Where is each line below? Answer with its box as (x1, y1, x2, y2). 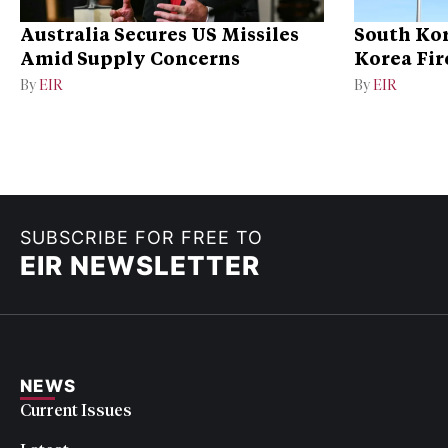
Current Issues (20, 400, 132, 421)
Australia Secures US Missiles (20, 21, 299, 46)
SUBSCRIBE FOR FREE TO (20, 227, 263, 249)
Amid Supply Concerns (20, 45, 240, 70)
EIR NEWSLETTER (20, 250, 260, 282)
